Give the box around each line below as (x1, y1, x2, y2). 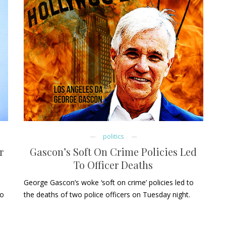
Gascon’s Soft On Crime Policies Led (30, 145, 197, 159)
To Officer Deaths (74, 158, 153, 172)
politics (102, 132, 124, 141)
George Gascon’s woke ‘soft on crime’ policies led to (23, 178, 194, 188)
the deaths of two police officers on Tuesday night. (23, 190, 190, 200)
